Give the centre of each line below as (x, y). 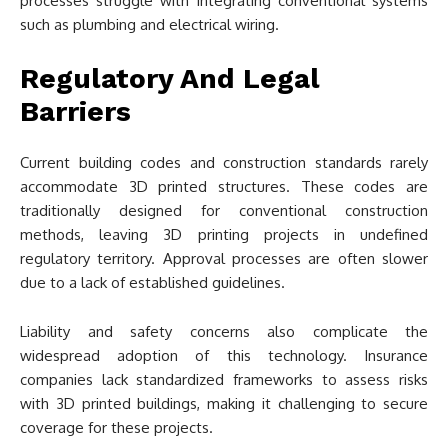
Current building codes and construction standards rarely (224, 162)
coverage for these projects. (116, 427)
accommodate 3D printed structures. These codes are (224, 186)
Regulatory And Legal (170, 78)
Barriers (75, 111)
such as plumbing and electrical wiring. (149, 24)
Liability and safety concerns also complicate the (224, 331)
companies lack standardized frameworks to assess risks (224, 379)
